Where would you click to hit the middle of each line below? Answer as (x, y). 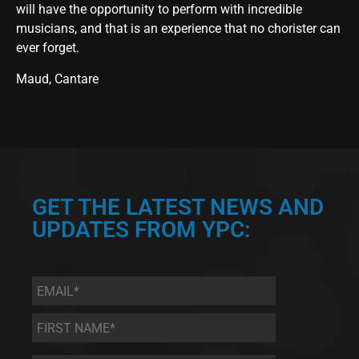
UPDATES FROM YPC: (141, 230)
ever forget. (48, 48)
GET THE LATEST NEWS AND (178, 208)
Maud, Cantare (57, 79)
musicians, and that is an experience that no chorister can (178, 29)
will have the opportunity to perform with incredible (159, 10)
